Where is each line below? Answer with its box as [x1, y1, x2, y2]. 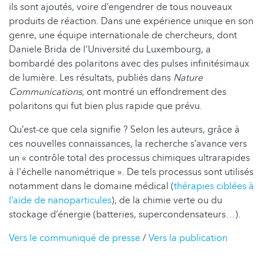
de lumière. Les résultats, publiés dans [9, 71, 173, 84]
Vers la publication [148, 231, 227, 245]
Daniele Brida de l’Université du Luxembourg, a [9, 42, 211, 56]
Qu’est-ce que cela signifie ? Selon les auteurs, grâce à [9, 123, 240, 136]
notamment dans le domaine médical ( [9, 179, 174, 193]
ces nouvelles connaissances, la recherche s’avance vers [9, 137, 247, 150]
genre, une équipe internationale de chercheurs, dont [9, 28, 237, 42]
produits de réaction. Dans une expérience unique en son [9, 14, 253, 28]
